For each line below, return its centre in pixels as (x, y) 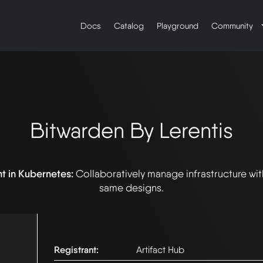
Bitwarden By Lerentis (131, 131)
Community (233, 26)
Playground (178, 26)
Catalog (129, 26)
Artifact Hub (160, 250)
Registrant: (76, 250)
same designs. (131, 188)
